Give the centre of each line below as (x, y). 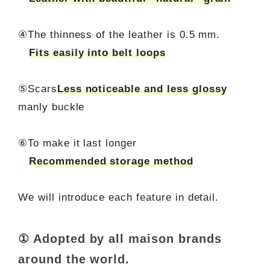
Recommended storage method (111, 162)
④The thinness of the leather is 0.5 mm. (119, 35)
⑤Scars (37, 89)
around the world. (74, 259)
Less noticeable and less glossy (142, 89)
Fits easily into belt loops (97, 53)
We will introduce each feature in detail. (118, 198)
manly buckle (51, 107)
